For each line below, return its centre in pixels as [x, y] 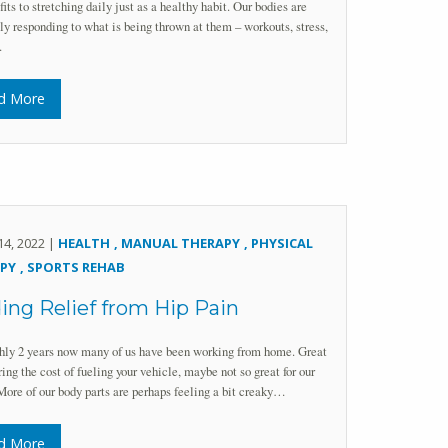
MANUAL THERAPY [180, 243]
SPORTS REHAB [76, 267]
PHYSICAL [282, 243]
